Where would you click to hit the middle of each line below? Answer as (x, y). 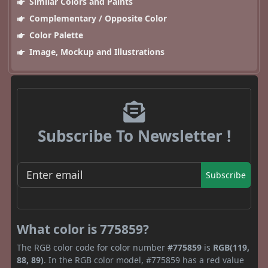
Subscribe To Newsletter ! (134, 136)
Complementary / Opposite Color (97, 19)
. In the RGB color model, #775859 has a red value (144, 260)
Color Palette (55, 35)
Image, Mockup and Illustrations (95, 52)
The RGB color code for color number (92, 247)
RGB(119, (231, 247)
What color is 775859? (83, 229)
